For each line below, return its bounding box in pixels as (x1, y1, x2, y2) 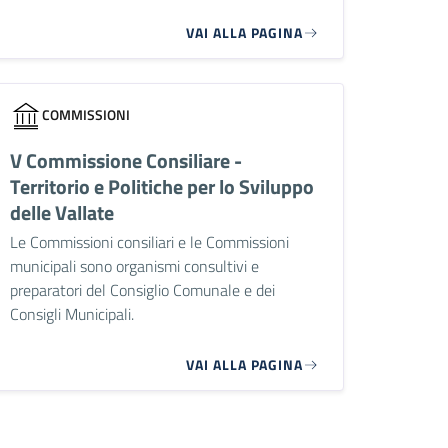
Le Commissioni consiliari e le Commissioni (10, 230, 290, 255)
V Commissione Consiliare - (10, 145, 243, 177)
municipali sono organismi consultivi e (10, 254, 260, 279)
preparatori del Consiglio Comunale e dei (10, 278, 276, 303)
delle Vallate (10, 197, 115, 229)
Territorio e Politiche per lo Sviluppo (10, 171, 315, 203)
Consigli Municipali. (10, 302, 135, 327)
